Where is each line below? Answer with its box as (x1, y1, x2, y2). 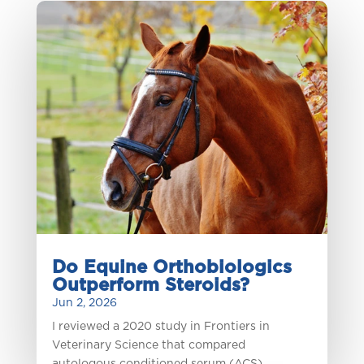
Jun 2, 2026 (51, 297, 117, 310)
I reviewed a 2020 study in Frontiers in (51, 321, 270, 333)
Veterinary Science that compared (51, 340, 245, 352)
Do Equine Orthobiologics (51, 258, 292, 277)
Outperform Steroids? (51, 276, 249, 295)
